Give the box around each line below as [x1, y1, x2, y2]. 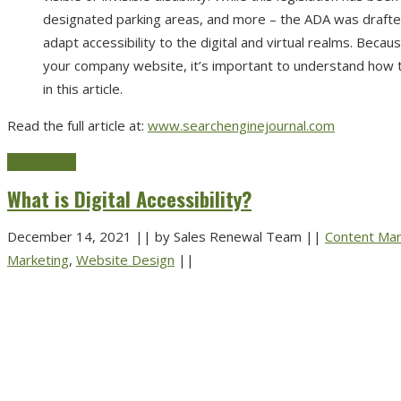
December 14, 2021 [7, 226, 135, 245]
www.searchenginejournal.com [148, 115, 335, 134]
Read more [7, 152, 76, 171]
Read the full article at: [7, 115, 148, 134]
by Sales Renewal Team [151, 226, 305, 245]
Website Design [76, 250, 175, 269]
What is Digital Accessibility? [7, 183, 252, 214]
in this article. [43, 79, 123, 98]
